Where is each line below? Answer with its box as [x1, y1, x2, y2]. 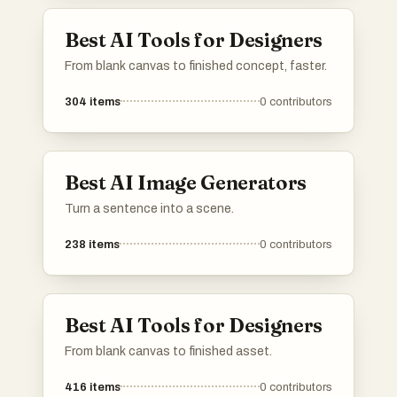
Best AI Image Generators [65, 170, 307, 196]
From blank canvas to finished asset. [65, 345, 272, 359]
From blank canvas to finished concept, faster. [65, 59, 327, 74]
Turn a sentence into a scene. [65, 202, 234, 216]
